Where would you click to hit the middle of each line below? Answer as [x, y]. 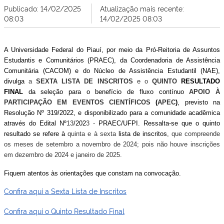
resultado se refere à [35, 134]
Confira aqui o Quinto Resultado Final [64, 211]
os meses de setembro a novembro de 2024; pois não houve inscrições [112, 144]
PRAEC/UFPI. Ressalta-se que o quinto [157, 123]
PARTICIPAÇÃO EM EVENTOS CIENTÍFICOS [77, 102]
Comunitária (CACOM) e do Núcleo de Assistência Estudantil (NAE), [112, 71]
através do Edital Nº [35, 123]
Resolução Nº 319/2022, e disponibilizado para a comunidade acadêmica [112, 113]
